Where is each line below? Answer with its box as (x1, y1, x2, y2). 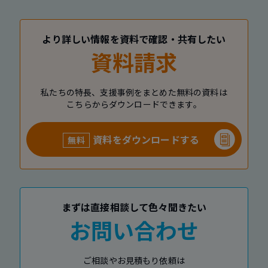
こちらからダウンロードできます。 (66, 98, 202, 110)
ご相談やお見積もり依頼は (83, 254, 185, 266)
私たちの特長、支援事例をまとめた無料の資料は (41, 86, 227, 98)
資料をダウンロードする (93, 132, 200, 147)
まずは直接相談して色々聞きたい (61, 199, 207, 214)
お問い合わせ (69, 214, 199, 245)
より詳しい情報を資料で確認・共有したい (42, 31, 226, 46)
